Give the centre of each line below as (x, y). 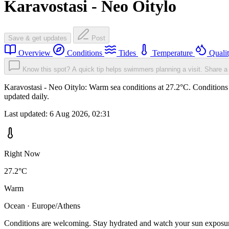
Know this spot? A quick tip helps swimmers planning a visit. (112, 70)
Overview (35, 53)
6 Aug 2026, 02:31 (80, 114)
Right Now (22, 154)
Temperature (173, 53)
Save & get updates (38, 38)
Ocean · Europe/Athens (42, 206)
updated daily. (27, 97)
